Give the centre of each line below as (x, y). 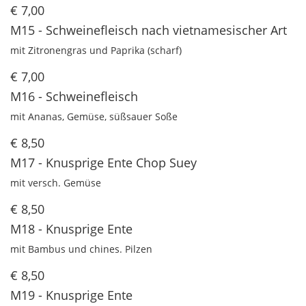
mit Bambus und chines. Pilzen (81, 249)
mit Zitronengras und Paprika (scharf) (96, 51)
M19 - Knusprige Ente (71, 295)
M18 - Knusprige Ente (71, 229)
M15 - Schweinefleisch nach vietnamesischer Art (149, 30)
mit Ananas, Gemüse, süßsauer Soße (94, 117)
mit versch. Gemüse (56, 183)
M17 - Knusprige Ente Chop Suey (103, 163)
